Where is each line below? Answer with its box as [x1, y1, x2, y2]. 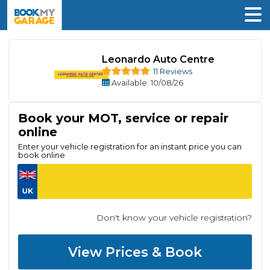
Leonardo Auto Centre [101, 54, 215, 66]
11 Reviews [152, 66, 192, 77]
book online [18, 150, 65, 160]
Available [111, 78, 147, 88]
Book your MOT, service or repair [18, 111, 228, 125]
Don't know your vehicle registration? [96, 212, 252, 223]
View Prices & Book [68, 243, 202, 260]
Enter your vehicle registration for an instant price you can [18, 142, 242, 151]
